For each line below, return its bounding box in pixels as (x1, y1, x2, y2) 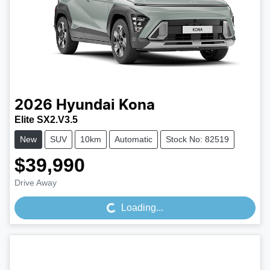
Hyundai (56, 98, 115, 113)
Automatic (115, 134, 152, 145)
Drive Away (14, 178, 57, 188)
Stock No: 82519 (166, 134, 229, 145)
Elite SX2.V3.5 (14, 115, 78, 125)
